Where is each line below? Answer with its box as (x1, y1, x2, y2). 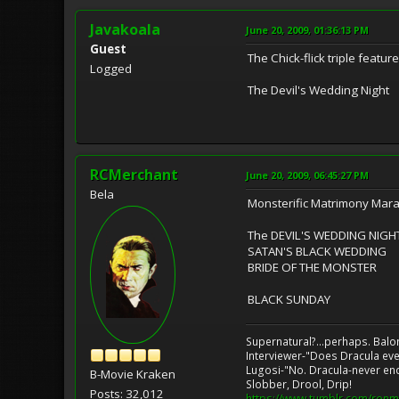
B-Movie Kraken (90, 366, 175, 383)
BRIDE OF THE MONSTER (248, 258, 377, 275)
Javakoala (90, 19, 160, 39)
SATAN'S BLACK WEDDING (248, 242, 387, 259)
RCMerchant (90, 164, 178, 184)
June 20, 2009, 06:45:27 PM (246, 167, 369, 182)
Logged (90, 60, 132, 77)
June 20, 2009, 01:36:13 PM (246, 22, 369, 37)
